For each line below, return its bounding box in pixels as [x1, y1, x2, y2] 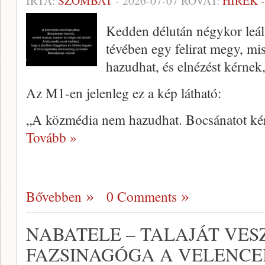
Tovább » [26, 128, 77, 147]
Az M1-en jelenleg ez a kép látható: [26, 83, 221, 102]
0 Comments [106, 187, 177, 206]
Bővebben [26, 187, 82, 206]
